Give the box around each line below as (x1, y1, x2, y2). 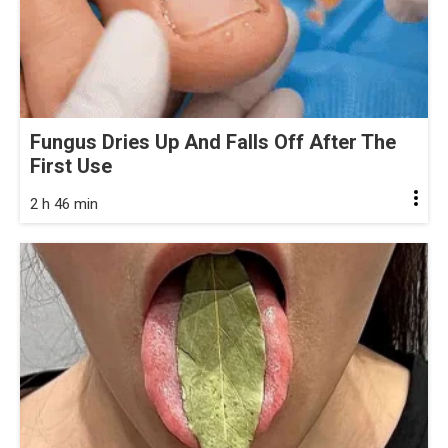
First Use (30, 154, 112, 179)
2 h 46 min (30, 195, 98, 214)
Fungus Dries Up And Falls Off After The (30, 130, 396, 155)
